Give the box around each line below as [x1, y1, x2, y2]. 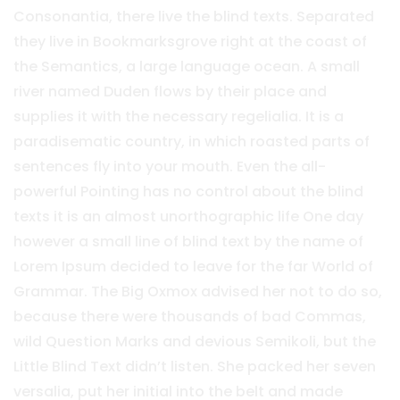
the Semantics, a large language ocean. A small [13, 56, 360, 78]
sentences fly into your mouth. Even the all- [13, 156, 326, 178]
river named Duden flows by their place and [13, 81, 327, 103]
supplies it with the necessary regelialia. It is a [13, 106, 344, 128]
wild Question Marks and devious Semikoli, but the [13, 331, 376, 353]
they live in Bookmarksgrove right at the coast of [13, 31, 367, 53]
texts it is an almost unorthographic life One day [13, 206, 363, 228]
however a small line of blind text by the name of [13, 231, 363, 253]
